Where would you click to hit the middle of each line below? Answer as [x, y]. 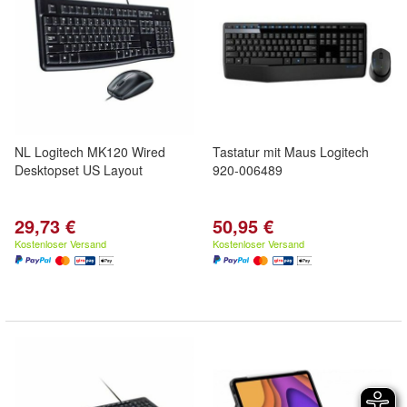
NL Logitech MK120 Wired [90, 152]
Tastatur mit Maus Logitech [291, 152]
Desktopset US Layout [79, 170]
